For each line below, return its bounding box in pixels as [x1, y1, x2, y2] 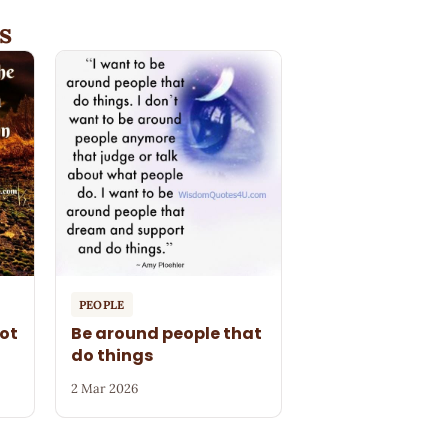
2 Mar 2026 [70, 380, 138, 398]
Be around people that [70, 322, 262, 346]
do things [70, 344, 153, 368]
